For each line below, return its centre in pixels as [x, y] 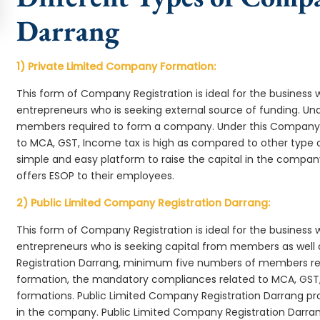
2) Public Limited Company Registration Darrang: [144, 203]
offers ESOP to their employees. [96, 176]
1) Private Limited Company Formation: [116, 66]
